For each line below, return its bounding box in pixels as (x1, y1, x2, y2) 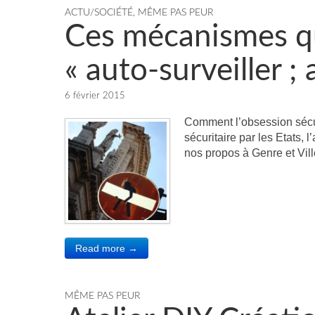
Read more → (75, 243, 138, 254)
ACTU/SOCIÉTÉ (65, 8, 133, 18)
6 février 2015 (65, 91, 125, 101)
